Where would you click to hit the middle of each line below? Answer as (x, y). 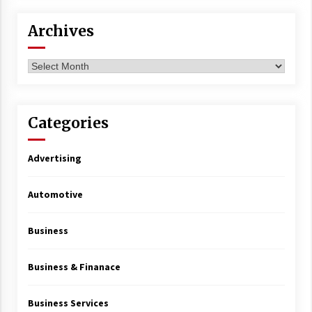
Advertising (54, 158)
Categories (68, 123)
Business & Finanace (74, 267)
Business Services (68, 303)
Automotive (55, 194)
